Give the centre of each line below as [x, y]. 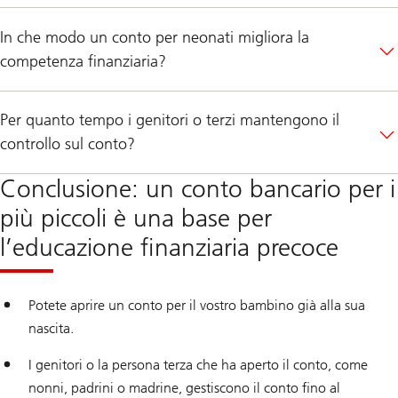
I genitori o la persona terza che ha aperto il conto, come [198, 365]
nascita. [51, 329]
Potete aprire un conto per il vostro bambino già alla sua [197, 306]
